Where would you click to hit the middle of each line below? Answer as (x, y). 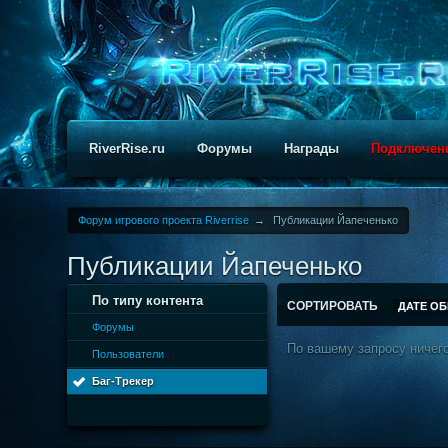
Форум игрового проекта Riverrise (164, 220)
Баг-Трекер (123, 381)
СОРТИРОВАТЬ (334, 306)
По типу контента (148, 300)
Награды (312, 148)
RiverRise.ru (127, 148)
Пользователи (128, 354)
